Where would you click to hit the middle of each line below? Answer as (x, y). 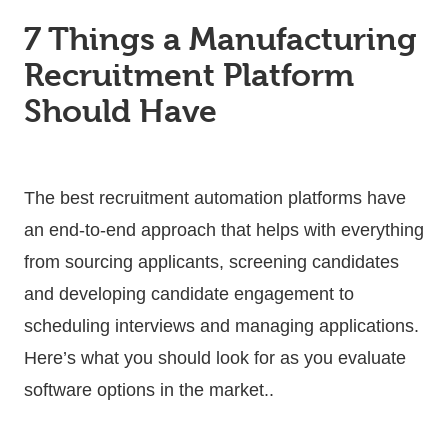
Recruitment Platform (189, 75)
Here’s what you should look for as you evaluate (215, 357)
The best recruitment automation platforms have (215, 197)
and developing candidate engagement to (189, 293)
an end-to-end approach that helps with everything (224, 229)
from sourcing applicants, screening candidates (211, 261)
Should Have (120, 111)
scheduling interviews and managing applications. (221, 325)
